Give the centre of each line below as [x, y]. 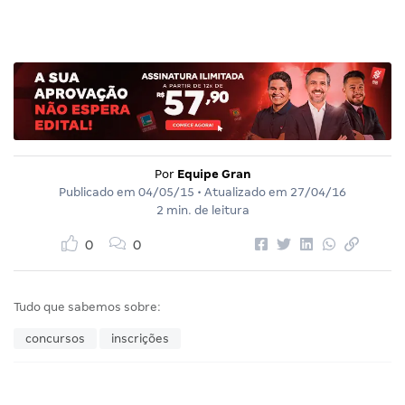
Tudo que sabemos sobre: [87, 307]
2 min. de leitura [202, 211]
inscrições [140, 339]
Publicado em [99, 193]
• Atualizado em [242, 193]
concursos [55, 339]
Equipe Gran [214, 174]
